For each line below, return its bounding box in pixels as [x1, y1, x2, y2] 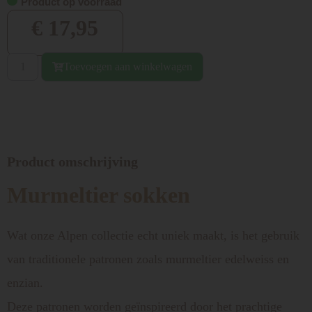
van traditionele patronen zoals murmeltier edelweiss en [7, 251, 289, 266]
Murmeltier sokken [7, 182, 190, 208]
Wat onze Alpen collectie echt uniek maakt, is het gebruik [7, 228, 299, 242]
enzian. [7, 275, 43, 290]
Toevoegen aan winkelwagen [63, 60, 192, 72]
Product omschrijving [7, 153, 138, 169]
